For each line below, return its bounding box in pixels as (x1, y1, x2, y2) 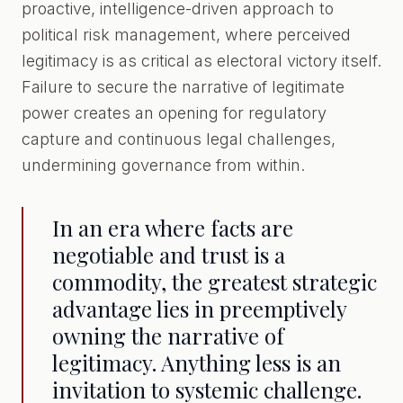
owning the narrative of (52, 321, 284, 350)
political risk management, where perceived (22, 25, 351, 44)
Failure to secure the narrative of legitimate (22, 77, 345, 96)
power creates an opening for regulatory (22, 103, 327, 122)
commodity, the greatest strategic (52, 267, 377, 296)
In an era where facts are (52, 213, 293, 242)
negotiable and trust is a (52, 240, 285, 269)
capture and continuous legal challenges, (22, 130, 336, 148)
